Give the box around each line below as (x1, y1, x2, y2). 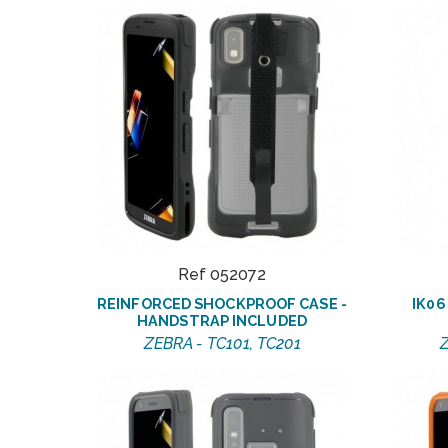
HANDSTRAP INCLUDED (137, 312, 307, 330)
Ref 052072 (178, 265, 266, 285)
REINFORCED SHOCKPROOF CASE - (97, 295, 347, 313)
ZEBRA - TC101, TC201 (143, 334, 301, 354)
